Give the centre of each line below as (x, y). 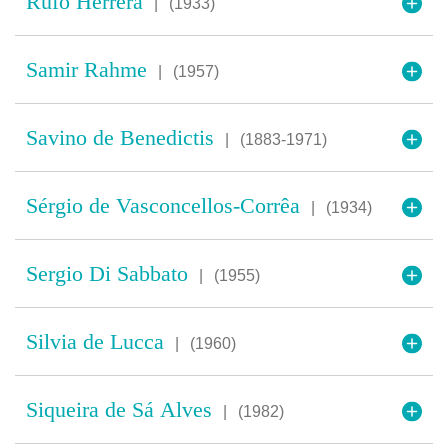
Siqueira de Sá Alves (122, 409)
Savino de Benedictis (123, 137)
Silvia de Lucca (98, 341)
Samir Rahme (89, 69)
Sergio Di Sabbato (110, 273)
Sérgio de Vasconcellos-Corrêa (166, 205)
